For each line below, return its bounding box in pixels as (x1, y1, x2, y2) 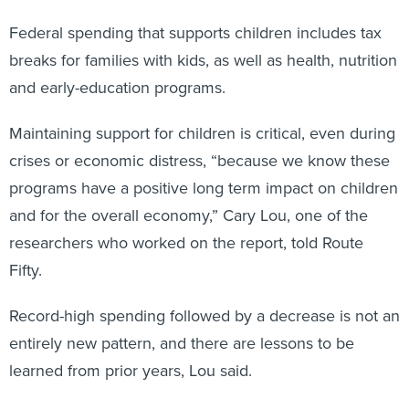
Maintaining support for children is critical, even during (9, 121, 395, 146)
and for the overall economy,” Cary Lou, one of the (9, 204, 368, 228)
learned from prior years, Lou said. (9, 359, 257, 383)
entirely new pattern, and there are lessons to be (9, 331, 354, 356)
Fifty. (9, 258, 42, 283)
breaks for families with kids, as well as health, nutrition (9, 48, 397, 73)
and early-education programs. (9, 76, 230, 100)
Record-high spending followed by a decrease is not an (9, 304, 400, 329)
